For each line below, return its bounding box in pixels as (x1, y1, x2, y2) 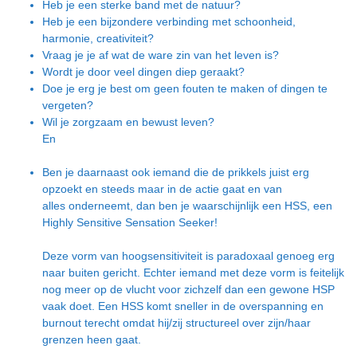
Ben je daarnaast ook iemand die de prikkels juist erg (42, 165, 310, 178)
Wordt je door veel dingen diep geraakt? (42, 65, 245, 78)
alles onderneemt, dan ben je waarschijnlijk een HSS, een (42, 198, 333, 212)
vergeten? (42, 98, 94, 112)
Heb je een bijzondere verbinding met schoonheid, (42, 14, 296, 28)
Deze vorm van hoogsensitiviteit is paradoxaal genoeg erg (42, 249, 335, 262)
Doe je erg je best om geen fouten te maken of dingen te (42, 81, 328, 95)
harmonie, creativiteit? (42, 31, 155, 45)
